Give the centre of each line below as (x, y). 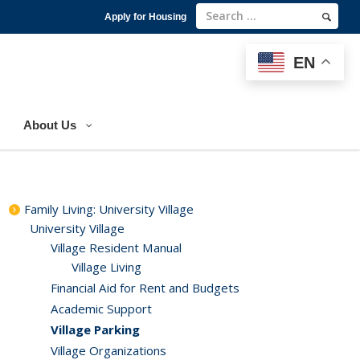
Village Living (106, 267)
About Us (50, 125)
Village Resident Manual (116, 247)
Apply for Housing (145, 17)
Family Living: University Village (109, 209)
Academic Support (101, 309)
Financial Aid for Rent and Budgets (145, 288)
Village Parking (95, 329)
